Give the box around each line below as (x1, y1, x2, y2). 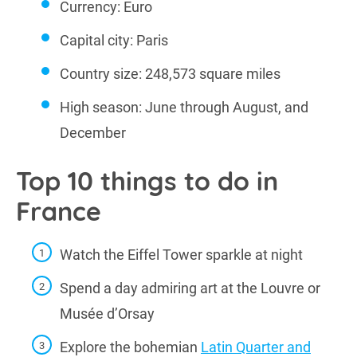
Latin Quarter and (201, 339, 311, 355)
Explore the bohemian (60, 339, 201, 355)
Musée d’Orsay (60, 305, 155, 322)
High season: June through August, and (60, 99, 308, 116)
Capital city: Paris (60, 32, 168, 49)
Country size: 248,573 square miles (60, 65, 280, 82)
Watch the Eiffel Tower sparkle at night (60, 246, 303, 263)
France (16, 195, 101, 227)
